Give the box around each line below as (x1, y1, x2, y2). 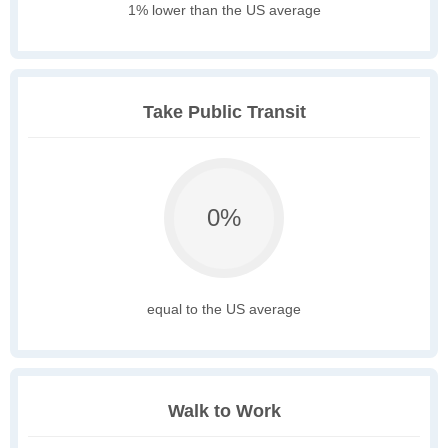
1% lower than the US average (127, 2, 321, 19)
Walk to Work (167, 401, 281, 422)
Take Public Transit (142, 102, 306, 123)
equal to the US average (147, 301, 301, 318)
